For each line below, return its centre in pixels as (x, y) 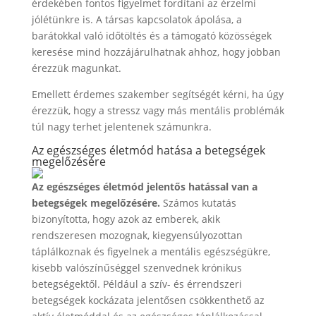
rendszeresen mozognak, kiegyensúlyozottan (137, 235)
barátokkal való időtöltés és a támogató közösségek (151, 36)
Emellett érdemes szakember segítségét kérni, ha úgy (157, 94)
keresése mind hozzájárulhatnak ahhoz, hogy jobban (156, 52)
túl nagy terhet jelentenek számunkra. (121, 127)
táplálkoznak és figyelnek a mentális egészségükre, (151, 251)
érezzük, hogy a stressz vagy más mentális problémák (158, 110)
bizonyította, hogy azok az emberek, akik (126, 219)
